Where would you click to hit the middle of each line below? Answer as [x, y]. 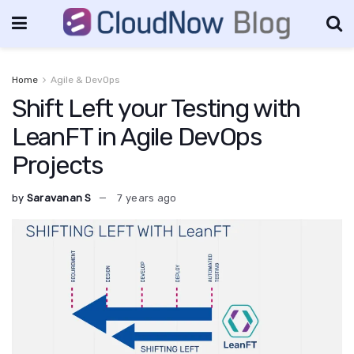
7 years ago [147, 198]
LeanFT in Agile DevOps [137, 137]
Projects [57, 165]
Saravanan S [59, 198]
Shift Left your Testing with [156, 108]
